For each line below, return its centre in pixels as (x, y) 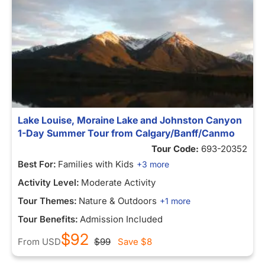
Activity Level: (49, 182)
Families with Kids (96, 164)
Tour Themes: (47, 201)
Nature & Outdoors (118, 201)
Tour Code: (176, 149)
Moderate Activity (118, 182)
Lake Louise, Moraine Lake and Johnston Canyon (130, 120)
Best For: (37, 164)
